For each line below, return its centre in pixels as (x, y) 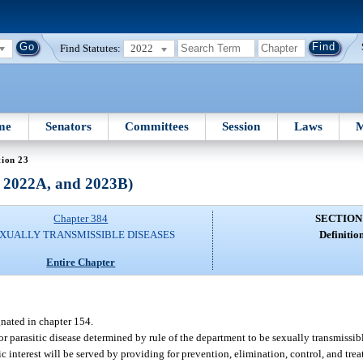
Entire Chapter (81, 262)
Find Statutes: (91, 48)
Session (241, 126)
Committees (157, 126)
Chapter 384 (81, 219)
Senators (68, 126)
